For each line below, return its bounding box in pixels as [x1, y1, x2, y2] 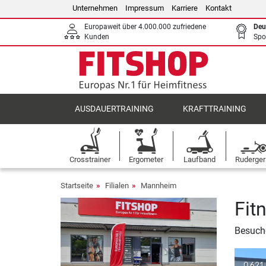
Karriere [172, 4, 198, 12]
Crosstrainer [69, 155, 111, 164]
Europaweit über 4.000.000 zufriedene [84, 23, 206, 31]
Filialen [105, 181, 129, 190]
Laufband [183, 155, 216, 164]
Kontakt [205, 4, 232, 12]
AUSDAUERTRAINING [75, 104, 154, 114]
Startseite [61, 181, 93, 190]
